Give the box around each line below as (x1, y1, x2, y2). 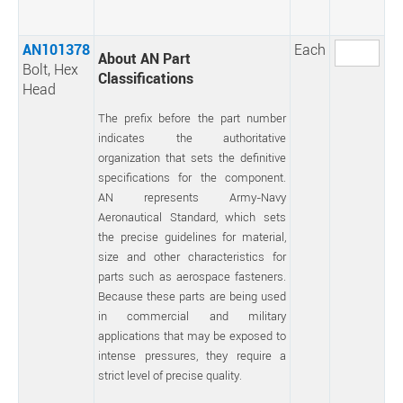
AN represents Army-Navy (98, 189, 286, 205)
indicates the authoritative (98, 130, 286, 146)
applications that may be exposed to (98, 327, 286, 344)
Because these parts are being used (98, 288, 286, 304)
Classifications (98, 68, 193, 88)
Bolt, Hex (22, 59, 78, 79)
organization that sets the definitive (98, 149, 286, 166)
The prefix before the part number (98, 110, 286, 126)
